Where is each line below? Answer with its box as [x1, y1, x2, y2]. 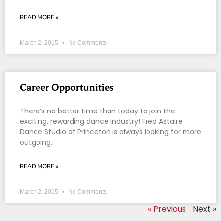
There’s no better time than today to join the [20, 106, 175, 116]
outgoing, [20, 137, 52, 147]
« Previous [148, 203, 186, 215]
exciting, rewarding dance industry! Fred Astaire [20, 116, 183, 126]
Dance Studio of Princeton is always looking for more [20, 126, 201, 137]
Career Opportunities [20, 81, 113, 93]
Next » [193, 203, 216, 215]
